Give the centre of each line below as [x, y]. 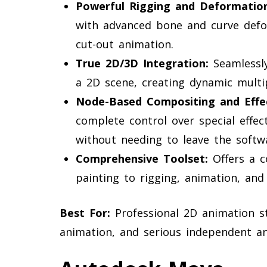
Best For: [85, 212]
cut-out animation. [125, 44]
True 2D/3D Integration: [142, 63]
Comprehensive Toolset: [142, 158]
